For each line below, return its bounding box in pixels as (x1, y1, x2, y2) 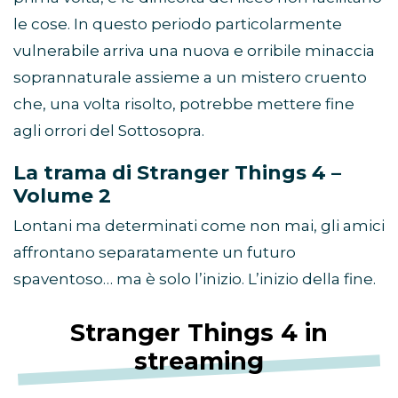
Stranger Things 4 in (70, 318, 328, 348)
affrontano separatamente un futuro (13, 243, 296, 262)
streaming (134, 346, 264, 377)
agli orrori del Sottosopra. (13, 122, 204, 140)
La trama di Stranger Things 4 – (13, 161, 341, 186)
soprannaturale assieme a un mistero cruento (13, 68, 367, 87)
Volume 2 (13, 184, 111, 209)
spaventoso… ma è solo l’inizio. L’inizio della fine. (13, 270, 376, 289)
